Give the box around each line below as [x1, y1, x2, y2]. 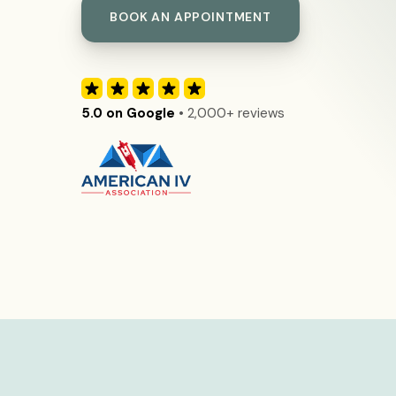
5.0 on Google [81, 104, 175, 122]
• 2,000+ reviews [175, 104, 285, 122]
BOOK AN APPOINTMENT [110, 9, 271, 25]
